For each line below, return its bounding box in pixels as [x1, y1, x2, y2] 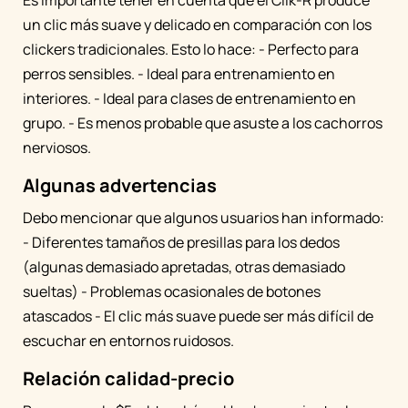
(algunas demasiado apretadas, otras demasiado [23, 257, 345, 277]
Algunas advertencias [23, 173, 217, 198]
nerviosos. [23, 138, 91, 158]
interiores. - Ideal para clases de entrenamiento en [23, 88, 356, 108]
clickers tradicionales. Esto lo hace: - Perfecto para [23, 39, 359, 59]
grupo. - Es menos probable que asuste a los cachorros [23, 113, 382, 133]
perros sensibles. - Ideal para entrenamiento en [23, 64, 335, 84]
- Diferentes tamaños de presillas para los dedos [23, 232, 340, 252]
